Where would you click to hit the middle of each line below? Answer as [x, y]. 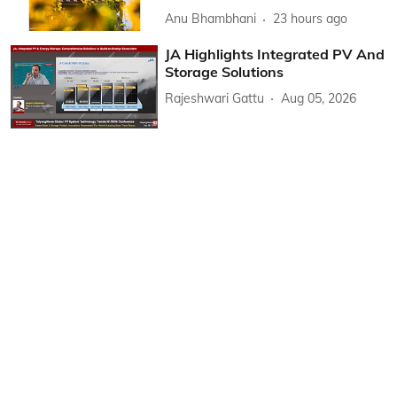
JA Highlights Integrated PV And [275, 54]
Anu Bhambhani [211, 19]
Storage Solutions [225, 72]
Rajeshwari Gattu [215, 98]
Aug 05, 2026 [319, 98]
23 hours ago [311, 19]
